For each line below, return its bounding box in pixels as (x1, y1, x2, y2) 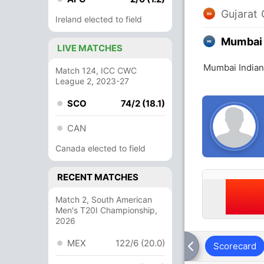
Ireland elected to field (55, 14, 142, 24)
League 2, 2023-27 (55, 76, 129, 86)
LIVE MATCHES (57, 42, 123, 54)
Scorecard (213, 240, 256, 252)
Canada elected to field (55, 143, 146, 153)
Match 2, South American (55, 194, 152, 204)
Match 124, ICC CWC (55, 65, 137, 75)
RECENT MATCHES (57, 171, 138, 183)
